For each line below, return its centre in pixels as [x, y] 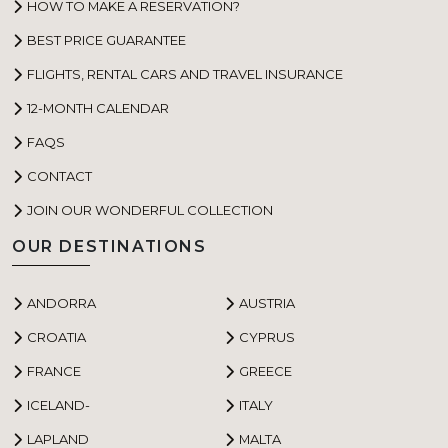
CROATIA [56, 336]
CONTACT [59, 175]
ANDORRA [61, 302]
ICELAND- [58, 404]
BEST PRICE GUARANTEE [106, 39]
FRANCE [54, 370]
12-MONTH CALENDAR [98, 107]
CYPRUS [267, 336]
